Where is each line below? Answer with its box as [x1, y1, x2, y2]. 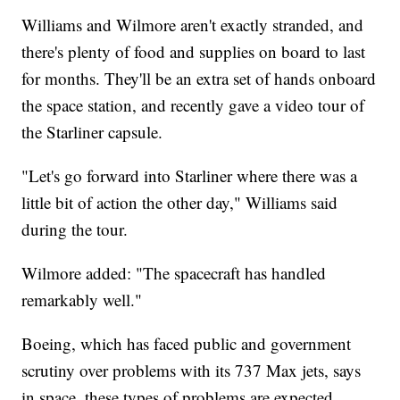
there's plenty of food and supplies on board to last [21, 39, 366, 62]
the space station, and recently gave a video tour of [21, 93, 365, 116]
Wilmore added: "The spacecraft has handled [21, 261, 327, 284]
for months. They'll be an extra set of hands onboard [21, 66, 377, 89]
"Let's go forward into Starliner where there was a [21, 163, 358, 187]
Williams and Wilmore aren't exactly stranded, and [21, 12, 364, 36]
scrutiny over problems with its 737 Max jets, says [21, 358, 362, 381]
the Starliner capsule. [21, 120, 163, 143]
